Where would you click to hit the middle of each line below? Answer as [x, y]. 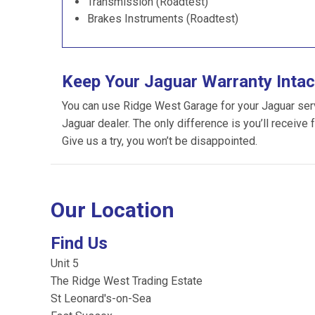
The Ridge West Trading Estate [127, 281]
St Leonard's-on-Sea [101, 298]
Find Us [79, 243]
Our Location [112, 210]
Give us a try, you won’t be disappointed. [160, 141]
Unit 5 [65, 263]
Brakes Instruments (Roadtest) [163, 19]
